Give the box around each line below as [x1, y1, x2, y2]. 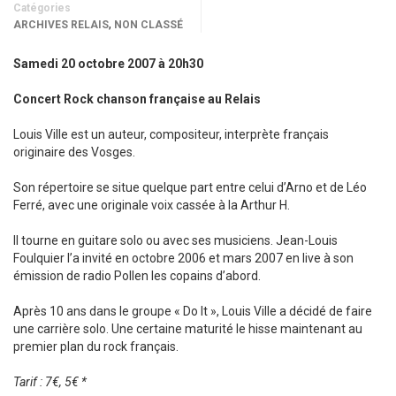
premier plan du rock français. [13, 339, 179, 354]
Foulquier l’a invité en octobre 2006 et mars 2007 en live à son [13, 251, 354, 265]
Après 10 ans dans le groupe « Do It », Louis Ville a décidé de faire [13, 304, 372, 318]
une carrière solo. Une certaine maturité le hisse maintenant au [13, 322, 362, 336]
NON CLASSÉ [114, 19, 183, 31]
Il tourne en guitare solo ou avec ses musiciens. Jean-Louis [13, 233, 338, 247]
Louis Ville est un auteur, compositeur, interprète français [13, 127, 329, 141]
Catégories [13, 2, 71, 14]
